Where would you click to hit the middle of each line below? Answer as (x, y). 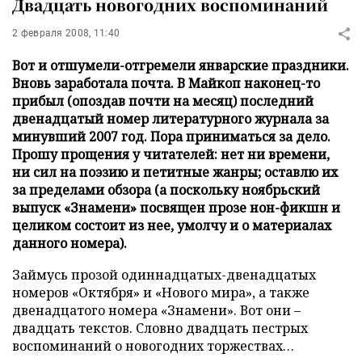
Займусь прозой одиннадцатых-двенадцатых (164, 275)
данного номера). (69, 243)
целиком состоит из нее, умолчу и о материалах (172, 225)
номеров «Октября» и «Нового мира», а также (161, 293)
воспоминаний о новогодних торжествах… (153, 346)
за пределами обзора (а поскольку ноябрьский (166, 190)
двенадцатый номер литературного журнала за (170, 119)
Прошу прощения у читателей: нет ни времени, (171, 154)
